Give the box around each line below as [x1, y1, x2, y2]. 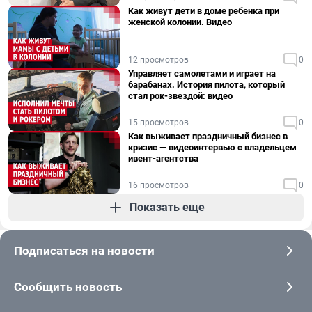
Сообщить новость [14, 280, 122, 294]
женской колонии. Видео [128, 17, 232, 27]
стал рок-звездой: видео [128, 91, 233, 101]
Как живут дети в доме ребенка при [128, 6, 279, 16]
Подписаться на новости [14, 244, 155, 258]
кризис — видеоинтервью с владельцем [128, 142, 297, 153]
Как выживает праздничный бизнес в [128, 131, 288, 141]
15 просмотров [128, 118, 189, 127]
